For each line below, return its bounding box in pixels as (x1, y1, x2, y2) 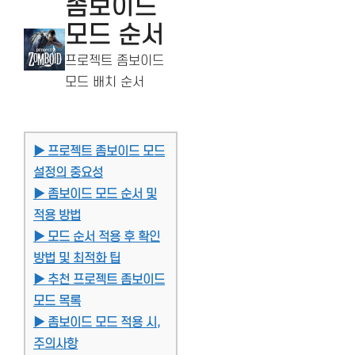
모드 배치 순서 (65, 75, 145, 90)
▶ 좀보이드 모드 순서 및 (33, 187, 157, 201)
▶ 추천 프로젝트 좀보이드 (33, 273, 165, 287)
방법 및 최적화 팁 (33, 251, 120, 265)
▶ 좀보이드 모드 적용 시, (33, 315, 161, 330)
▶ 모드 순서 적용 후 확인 (33, 230, 160, 244)
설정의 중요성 (33, 166, 103, 180)
